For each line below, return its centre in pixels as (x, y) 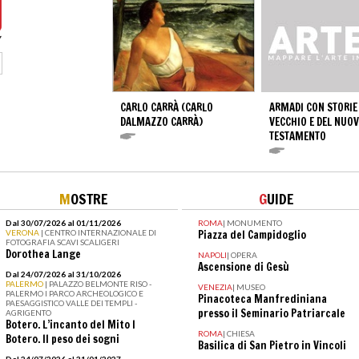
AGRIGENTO (28, 313)
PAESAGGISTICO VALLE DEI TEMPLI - (71, 303)
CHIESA (240, 334)
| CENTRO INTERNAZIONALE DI (98, 233)
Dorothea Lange (43, 254)
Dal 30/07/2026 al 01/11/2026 (63, 223)
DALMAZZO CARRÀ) (161, 122)
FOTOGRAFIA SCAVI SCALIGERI (62, 242)
